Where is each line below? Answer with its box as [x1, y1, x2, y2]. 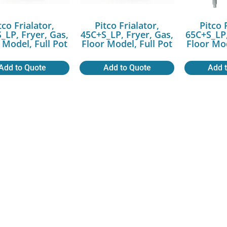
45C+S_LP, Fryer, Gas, [81, 28, 174, 41]
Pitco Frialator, [95, 19, 160, 32]
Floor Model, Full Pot [82, 37, 173, 50]
